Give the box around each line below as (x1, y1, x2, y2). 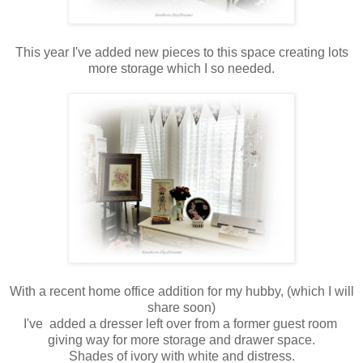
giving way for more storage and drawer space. (48, 332, 315, 347)
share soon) (147, 300, 216, 314)
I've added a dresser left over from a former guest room (23, 316, 340, 331)
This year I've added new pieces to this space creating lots (15, 45, 348, 59)
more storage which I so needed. (88, 61, 275, 75)
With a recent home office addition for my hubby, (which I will (9, 284, 354, 298)
